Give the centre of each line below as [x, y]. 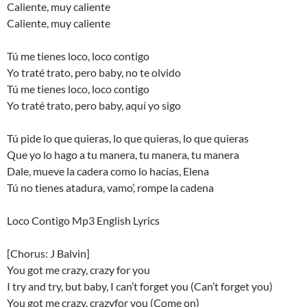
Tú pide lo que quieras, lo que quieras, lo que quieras [128, 138]
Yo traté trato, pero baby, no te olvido [94, 72]
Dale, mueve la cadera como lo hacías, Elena [108, 171]
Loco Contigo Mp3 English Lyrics [83, 220]
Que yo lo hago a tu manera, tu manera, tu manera [123, 154]
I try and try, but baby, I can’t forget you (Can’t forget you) [140, 286]
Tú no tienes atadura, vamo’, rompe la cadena [110, 187]
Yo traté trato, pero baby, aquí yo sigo [94, 105]
